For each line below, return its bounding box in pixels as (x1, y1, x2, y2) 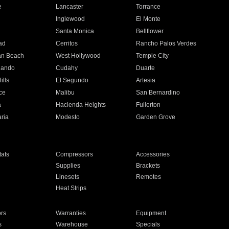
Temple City (136, 52, 169, 59)
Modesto (55, 113, 80, 121)
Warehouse (55, 221, 88, 228)
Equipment (136, 210, 167, 217)
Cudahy (55, 64, 78, 72)
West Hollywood (55, 52, 101, 59)
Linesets (55, 173, 79, 180)
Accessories (136, 151, 170, 158)
